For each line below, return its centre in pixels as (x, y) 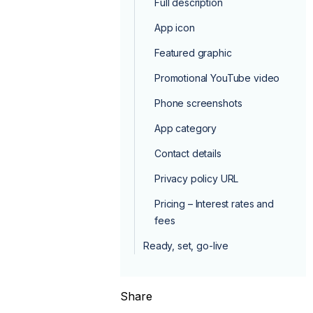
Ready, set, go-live (186, 245)
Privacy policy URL (197, 178)
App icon (175, 27)
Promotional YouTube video (217, 78)
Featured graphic (193, 52)
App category (186, 128)
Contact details (188, 153)
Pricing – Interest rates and (214, 203)
